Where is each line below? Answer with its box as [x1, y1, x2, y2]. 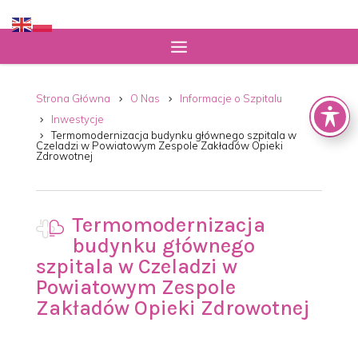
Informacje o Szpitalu [179, 92, 282, 105]
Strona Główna [35, 92, 110, 105]
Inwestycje [50, 113, 104, 125]
